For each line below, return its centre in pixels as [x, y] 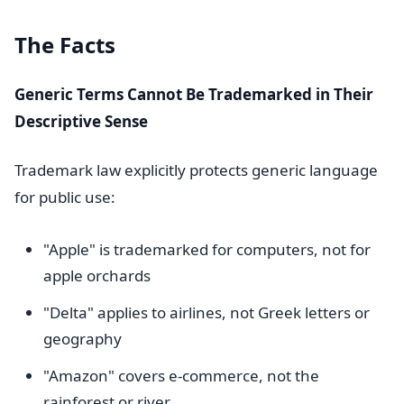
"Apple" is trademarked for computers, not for [207, 249]
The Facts [65, 45]
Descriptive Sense [81, 121]
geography [83, 339]
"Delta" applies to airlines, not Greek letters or [207, 312]
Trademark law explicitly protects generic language [196, 170]
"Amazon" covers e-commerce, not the [181, 376]
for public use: [65, 197]
